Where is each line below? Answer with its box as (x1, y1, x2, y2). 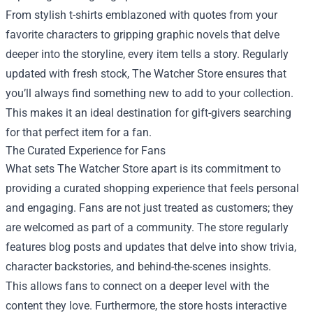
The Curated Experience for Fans (6, 143, 166, 157)
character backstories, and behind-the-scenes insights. (6, 259, 271, 273)
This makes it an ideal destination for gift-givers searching (6, 105, 291, 119)
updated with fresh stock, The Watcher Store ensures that (6, 66, 286, 80)
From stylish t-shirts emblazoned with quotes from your (6, 8, 277, 22)
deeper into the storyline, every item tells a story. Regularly (6, 47, 289, 61)
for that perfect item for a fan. (6, 125, 152, 139)
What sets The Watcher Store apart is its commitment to (6, 161, 281, 175)
